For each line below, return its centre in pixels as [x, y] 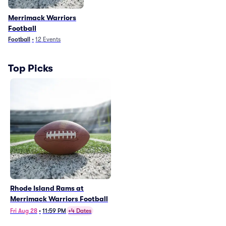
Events [52, 39]
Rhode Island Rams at [47, 188]
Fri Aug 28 [24, 211]
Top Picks [31, 68]
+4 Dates [80, 211]
